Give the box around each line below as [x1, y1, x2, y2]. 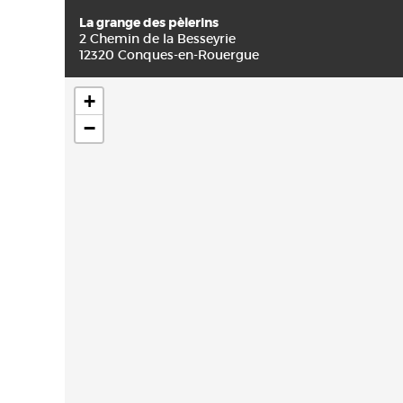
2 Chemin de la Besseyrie [79, 31, 236, 47]
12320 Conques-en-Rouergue [79, 47, 259, 63]
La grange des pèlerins [79, 14, 219, 31]
